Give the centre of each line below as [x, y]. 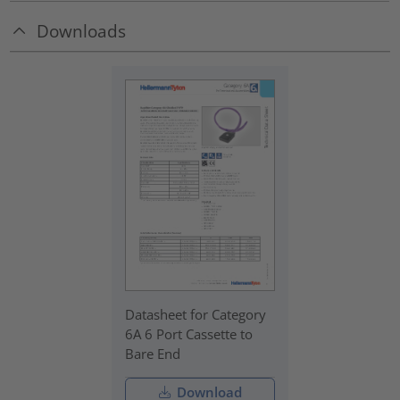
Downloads [82, 31]
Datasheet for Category [196, 315]
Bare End [153, 354]
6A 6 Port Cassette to [189, 334]
